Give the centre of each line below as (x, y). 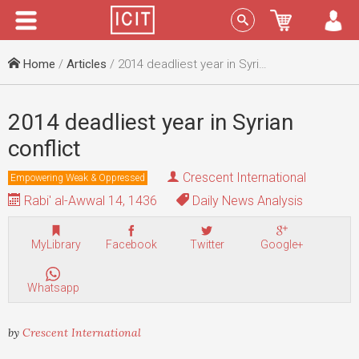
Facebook (131, 244)
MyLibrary (56, 244)
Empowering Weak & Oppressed (78, 177)
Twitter (207, 244)
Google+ (282, 244)
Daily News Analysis (246, 201)
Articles (87, 64)
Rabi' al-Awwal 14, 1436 (89, 201)
